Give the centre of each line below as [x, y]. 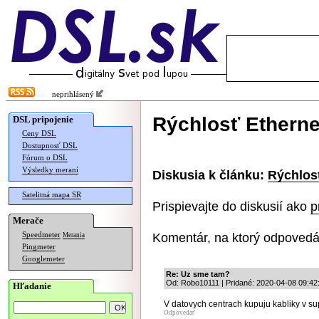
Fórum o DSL [45, 158]
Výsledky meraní [50, 170]
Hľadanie [32, 286]
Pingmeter [39, 247]
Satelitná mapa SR [52, 195]
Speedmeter [41, 235]
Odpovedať [179, 313]
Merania [74, 235]
